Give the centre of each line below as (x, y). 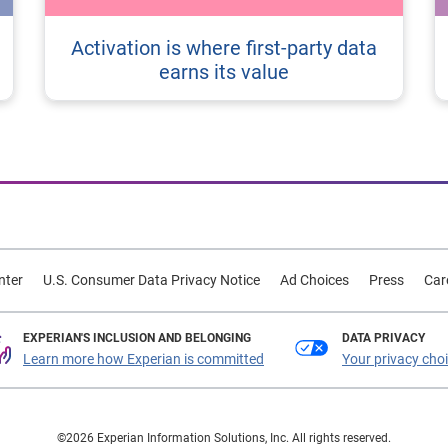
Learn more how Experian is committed (143, 358)
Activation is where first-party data (224, 47)
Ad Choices (314, 279)
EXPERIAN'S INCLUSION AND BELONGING (137, 337)
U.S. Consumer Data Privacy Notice (151, 279)
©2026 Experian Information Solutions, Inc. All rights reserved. (224, 437)
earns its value (224, 71)
